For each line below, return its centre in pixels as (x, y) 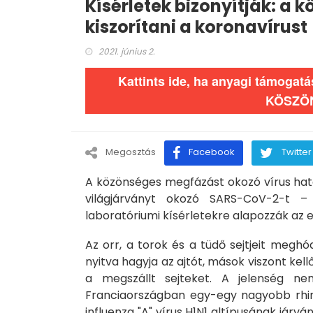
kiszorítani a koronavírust (196, 27)
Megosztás (131, 152)
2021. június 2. (127, 51)
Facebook (212, 152)
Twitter (297, 152)
